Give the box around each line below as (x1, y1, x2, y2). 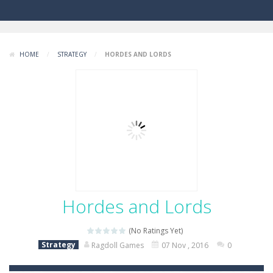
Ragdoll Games (90, 240, 146, 250)
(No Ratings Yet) (127, 225, 183, 236)
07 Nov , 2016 (161, 240, 208, 250)
